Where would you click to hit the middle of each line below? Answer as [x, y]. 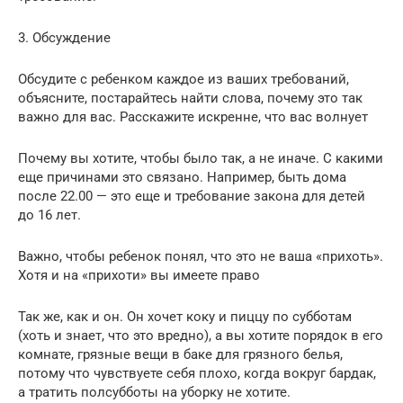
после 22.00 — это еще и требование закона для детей [192, 196]
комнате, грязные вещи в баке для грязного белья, [180, 354]
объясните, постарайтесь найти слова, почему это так [190, 98]
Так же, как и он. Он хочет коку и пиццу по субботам [185, 316]
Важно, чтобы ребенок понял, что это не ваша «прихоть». [201, 256]
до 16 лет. [49, 215]
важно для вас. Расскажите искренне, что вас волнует [193, 116]
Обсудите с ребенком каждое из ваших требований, [184, 79]
